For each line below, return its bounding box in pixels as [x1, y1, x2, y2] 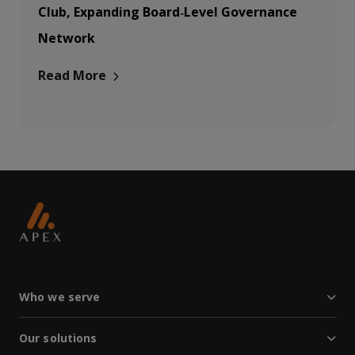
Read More [38, 67, 106, 84]
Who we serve [19, 289, 101, 304]
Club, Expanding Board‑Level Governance [38, 3, 297, 21]
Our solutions [19, 330, 97, 345]
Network [38, 29, 95, 47]
